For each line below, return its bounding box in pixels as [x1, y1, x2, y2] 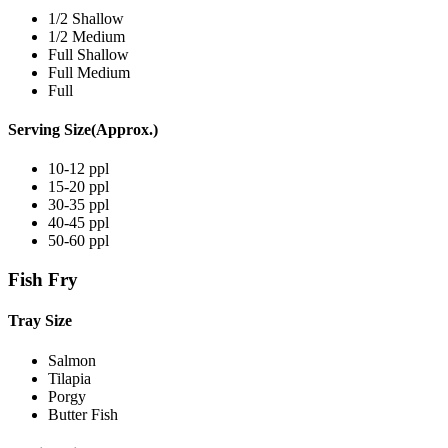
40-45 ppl [48, 214, 109, 232]
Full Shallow [48, 45, 129, 63]
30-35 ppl [48, 196, 109, 214]
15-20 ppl [48, 178, 109, 196]
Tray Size [8, 312, 72, 330]
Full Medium [48, 63, 130, 81]
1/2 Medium [48, 27, 125, 45]
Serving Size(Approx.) [8, 121, 158, 139]
